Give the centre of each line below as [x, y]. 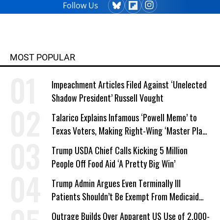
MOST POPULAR [42, 57]
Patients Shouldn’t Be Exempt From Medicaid [125, 196]
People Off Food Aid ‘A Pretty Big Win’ [113, 163]
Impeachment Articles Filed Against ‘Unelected [129, 84]
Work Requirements [84, 209]
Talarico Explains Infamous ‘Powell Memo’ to [124, 117]
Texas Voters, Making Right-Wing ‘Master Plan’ [130, 130]
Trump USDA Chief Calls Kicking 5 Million [120, 150]
